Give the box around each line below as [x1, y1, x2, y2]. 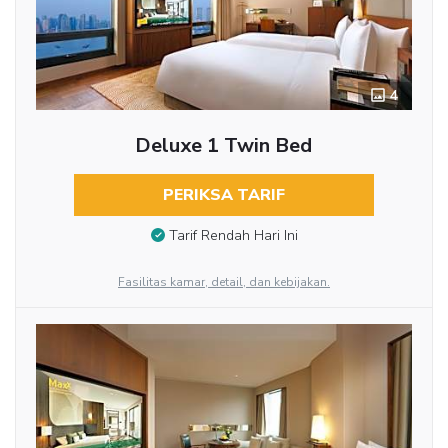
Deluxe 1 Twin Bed [135, 131, 313, 159]
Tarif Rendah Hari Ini [168, 226, 298, 246]
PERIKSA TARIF [162, 183, 285, 206]
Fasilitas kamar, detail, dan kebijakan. [118, 274, 330, 291]
